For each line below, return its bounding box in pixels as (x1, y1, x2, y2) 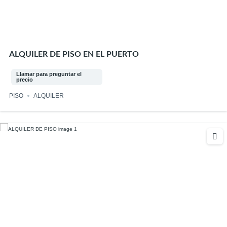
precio (16, 77, 33, 83)
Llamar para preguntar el (16, 71, 82, 78)
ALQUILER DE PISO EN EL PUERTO (9, 50, 139, 59)
